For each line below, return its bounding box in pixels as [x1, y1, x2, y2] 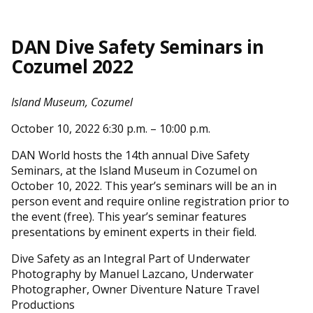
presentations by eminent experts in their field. [11, 224, 256, 240]
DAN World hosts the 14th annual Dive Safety [11, 147, 249, 163]
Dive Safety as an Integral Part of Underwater [11, 250, 250, 266]
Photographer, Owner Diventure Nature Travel [11, 281, 259, 297]
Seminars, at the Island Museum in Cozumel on [11, 162, 257, 178]
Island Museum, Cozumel [11, 94, 133, 110]
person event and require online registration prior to [11, 193, 289, 209]
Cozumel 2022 [11, 53, 133, 79]
